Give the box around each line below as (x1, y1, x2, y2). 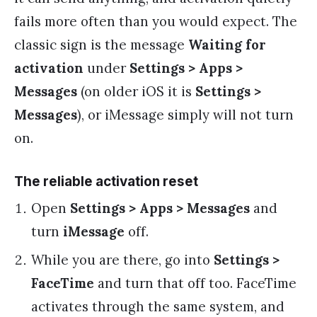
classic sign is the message (14, 36, 188, 54)
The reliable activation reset (14, 173, 198, 190)
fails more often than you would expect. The (14, 13, 297, 30)
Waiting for (188, 36, 266, 54)
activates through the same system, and (31, 297, 284, 315)
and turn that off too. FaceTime (94, 274, 296, 292)
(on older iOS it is (77, 83, 195, 100)
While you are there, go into (31, 250, 214, 268)
